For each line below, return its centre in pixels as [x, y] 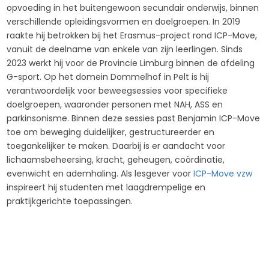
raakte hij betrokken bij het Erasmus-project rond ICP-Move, [132, 35]
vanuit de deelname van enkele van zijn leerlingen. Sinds [125, 49]
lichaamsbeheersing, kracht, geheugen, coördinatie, [116, 160]
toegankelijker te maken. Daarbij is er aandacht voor [116, 146]
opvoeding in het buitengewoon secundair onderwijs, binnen [133, 8]
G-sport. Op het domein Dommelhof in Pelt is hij [108, 77]
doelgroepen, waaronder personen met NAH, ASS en [115, 104]
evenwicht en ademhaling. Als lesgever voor [100, 174]
